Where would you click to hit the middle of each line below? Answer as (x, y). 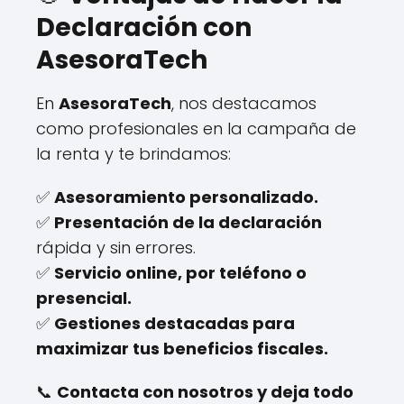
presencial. (84, 298)
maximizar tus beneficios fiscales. (182, 348)
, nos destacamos (244, 103)
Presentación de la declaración (188, 222)
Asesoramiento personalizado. (186, 197)
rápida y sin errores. (116, 247)
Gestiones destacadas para (174, 323)
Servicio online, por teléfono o (180, 272)
